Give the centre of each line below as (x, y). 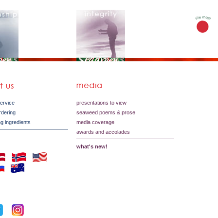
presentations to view (101, 103)
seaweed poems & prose (106, 112)
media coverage (95, 122)
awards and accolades (103, 132)
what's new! (92, 146)
